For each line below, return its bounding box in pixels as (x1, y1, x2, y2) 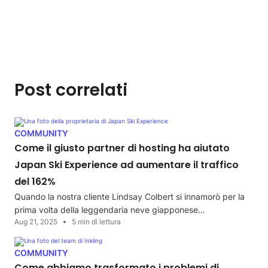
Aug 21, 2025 (14, 217, 57, 227)
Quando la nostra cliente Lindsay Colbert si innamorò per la (14, 191, 245, 202)
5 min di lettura (72, 217, 121, 227)
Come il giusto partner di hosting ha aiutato (14, 141, 230, 156)
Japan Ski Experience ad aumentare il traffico (14, 158, 239, 172)
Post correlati (14, 78, 127, 102)
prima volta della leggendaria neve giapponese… (14, 205, 205, 215)
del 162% (14, 175, 56, 189)
